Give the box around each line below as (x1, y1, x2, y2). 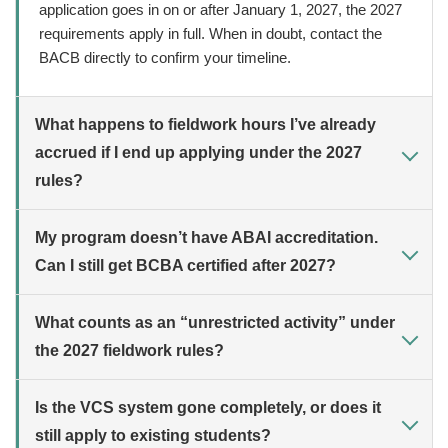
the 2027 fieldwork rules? (35, 342, 224, 360)
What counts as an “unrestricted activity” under (35, 314, 395, 332)
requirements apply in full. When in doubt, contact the (39, 25, 382, 43)
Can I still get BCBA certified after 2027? (35, 257, 336, 275)
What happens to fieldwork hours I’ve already (35, 116, 376, 134)
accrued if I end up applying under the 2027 (35, 144, 362, 162)
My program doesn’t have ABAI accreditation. (35, 229, 378, 247)
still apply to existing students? (35, 427, 271, 445)
